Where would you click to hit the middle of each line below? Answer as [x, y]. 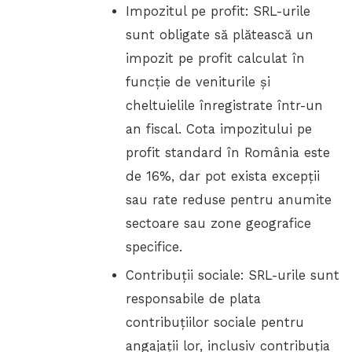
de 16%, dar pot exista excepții [223, 176]
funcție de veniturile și [198, 82]
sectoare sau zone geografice [219, 223]
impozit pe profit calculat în [216, 58]
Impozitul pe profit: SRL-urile [218, 11]
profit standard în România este [228, 152]
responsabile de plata [194, 299]
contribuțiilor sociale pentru [215, 323]
